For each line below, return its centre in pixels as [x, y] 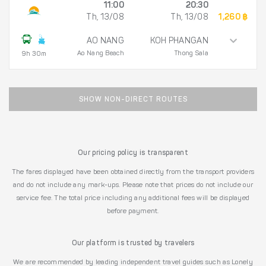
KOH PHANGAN [179, 41]
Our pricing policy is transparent [133, 153]
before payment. [133, 211]
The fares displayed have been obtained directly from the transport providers [133, 172]
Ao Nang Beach [101, 53]
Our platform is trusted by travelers [133, 243]
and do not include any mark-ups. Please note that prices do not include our [133, 185]
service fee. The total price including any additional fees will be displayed [133, 198]
